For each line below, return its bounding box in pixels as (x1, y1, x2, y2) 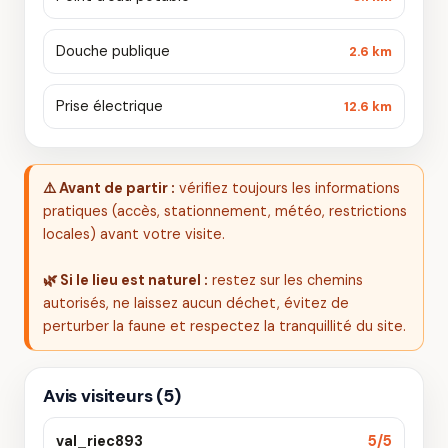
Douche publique (56, 42, 170, 60)
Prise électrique (56, 97, 163, 115)
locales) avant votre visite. (43, 225, 225, 243)
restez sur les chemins (208, 271, 363, 289)
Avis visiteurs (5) (43, 385, 181, 407)
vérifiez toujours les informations (175, 179, 400, 197)
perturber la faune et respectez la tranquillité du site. (43, 317, 406, 335)
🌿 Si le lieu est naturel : (43, 271, 208, 289)
